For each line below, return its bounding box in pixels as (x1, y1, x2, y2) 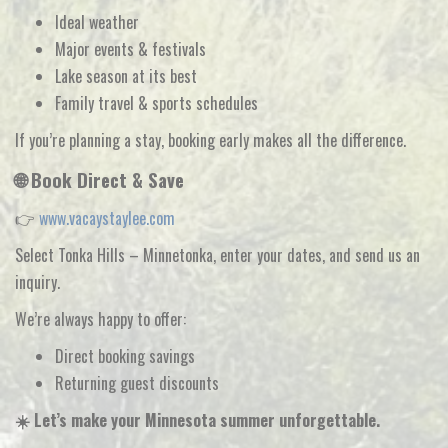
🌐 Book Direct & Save (15, 166, 184, 193)
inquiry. (15, 270, 60, 294)
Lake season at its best (55, 64, 197, 88)
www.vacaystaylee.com (35, 206, 175, 230)
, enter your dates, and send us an (213, 243, 420, 267)
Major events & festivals (55, 37, 206, 61)
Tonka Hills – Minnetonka (58, 243, 213, 267)
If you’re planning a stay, (15, 128, 168, 152)
